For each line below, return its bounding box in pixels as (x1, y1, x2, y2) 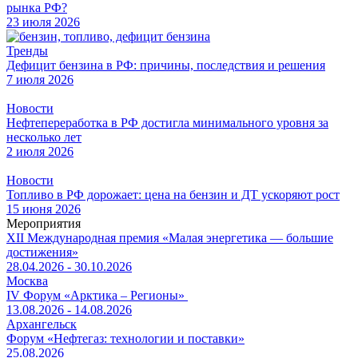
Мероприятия (6, 217, 81, 231)
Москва (6, 274, 48, 288)
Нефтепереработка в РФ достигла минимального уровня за (6, 116, 328, 130)
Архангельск (6, 317, 77, 332)
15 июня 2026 (6, 202, 81, 217)
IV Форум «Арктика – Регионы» (6, 288, 188, 303)
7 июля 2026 (6, 73, 74, 87)
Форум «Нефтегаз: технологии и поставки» (6, 332, 245, 346)
